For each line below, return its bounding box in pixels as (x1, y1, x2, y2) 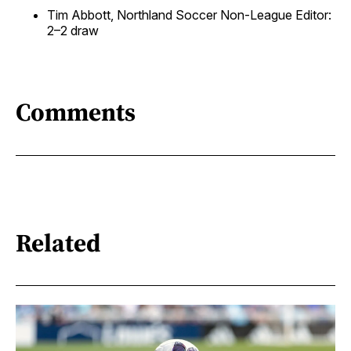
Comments (16, 95, 136, 130)
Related (16, 225, 101, 260)
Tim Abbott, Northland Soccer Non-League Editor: (47, 6, 331, 23)
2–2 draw (47, 22, 99, 38)
